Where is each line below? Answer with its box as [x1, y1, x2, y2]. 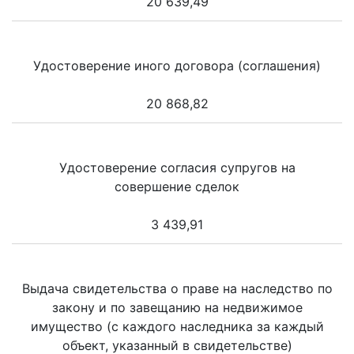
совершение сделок [115, 179, 239, 195]
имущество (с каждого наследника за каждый [30, 318, 324, 335]
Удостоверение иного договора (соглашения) [33, 58, 321, 74]
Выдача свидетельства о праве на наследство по [21, 281, 333, 297]
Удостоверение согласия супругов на [58, 160, 296, 176]
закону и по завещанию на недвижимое [51, 299, 303, 316]
